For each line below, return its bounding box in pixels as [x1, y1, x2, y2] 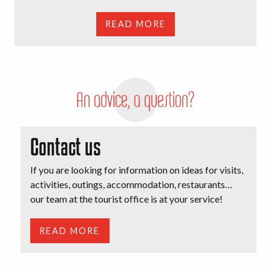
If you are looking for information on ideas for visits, [30, 164, 243, 176]
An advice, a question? [76, 87, 195, 113]
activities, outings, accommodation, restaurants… [30, 178, 232, 191]
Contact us [30, 134, 101, 160]
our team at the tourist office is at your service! [30, 193, 223, 205]
